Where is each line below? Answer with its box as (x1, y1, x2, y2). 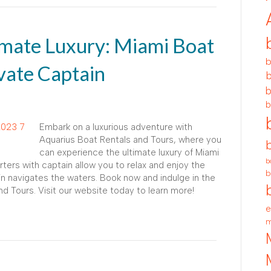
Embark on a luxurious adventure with (39, 121, 192, 132)
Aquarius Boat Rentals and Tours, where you (39, 134, 221, 145)
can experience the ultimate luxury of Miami (39, 146, 219, 158)
